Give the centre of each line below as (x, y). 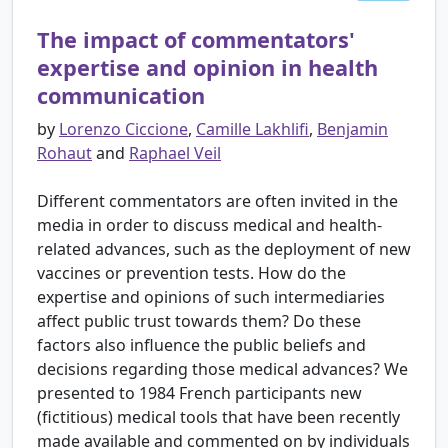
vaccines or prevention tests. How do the (191, 273)
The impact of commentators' (196, 40)
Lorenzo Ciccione (123, 129)
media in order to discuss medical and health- (209, 225)
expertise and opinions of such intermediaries (211, 297)
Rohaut (64, 153)
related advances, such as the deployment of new (224, 249)
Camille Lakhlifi (252, 129)
